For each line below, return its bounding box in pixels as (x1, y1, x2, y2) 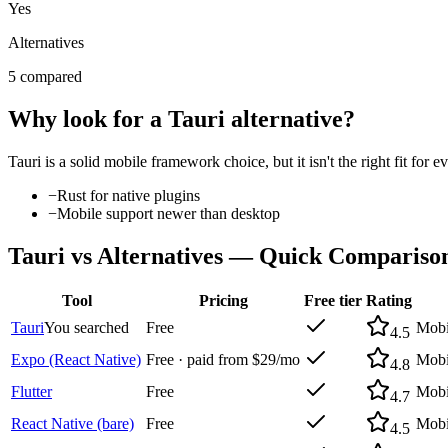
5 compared (8, 67, 82, 85)
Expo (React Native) (11, 351, 141, 369)
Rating (366, 292, 412, 310)
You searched (44, 319, 129, 337)
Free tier (304, 292, 362, 310)
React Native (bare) (11, 415, 134, 433)
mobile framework (104, 152, 220, 170)
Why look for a (8, 105, 168, 132)
